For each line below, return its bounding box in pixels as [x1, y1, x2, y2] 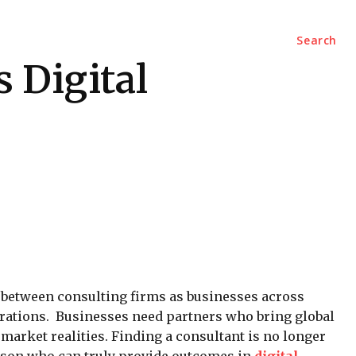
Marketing [5, 33, 64, 48]
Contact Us [90, 33, 153, 48]
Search [296, 33, 337, 48]
